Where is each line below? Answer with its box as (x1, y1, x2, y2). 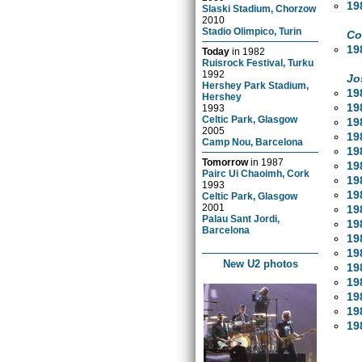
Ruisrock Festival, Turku (202, 57, 314, 68)
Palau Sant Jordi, (202, 213, 280, 224)
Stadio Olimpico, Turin (202, 25, 302, 36)
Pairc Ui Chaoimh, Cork (202, 167, 310, 179)
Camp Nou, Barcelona (202, 136, 304, 147)
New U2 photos (222, 257, 298, 270)
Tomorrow (202, 156, 249, 167)
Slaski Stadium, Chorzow (202, 2, 317, 14)
